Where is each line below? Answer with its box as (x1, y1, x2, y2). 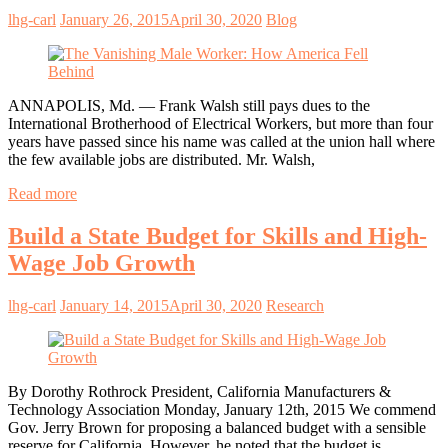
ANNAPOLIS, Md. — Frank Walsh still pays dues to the (8, 97, 370, 115)
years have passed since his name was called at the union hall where (8, 133, 435, 151)
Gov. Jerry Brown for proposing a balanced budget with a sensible (8, 418, 426, 436)
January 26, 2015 (60, 11, 169, 29)
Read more (8, 185, 77, 203)
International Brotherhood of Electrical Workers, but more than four (8, 115, 433, 133)
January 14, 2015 (60, 296, 169, 314)
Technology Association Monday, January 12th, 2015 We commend (8, 400, 436, 418)
